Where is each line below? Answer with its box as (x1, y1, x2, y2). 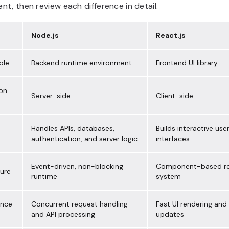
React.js (156, 31, 186, 40)
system (156, 172, 181, 181)
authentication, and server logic (31, 134, 138, 144)
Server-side (31, 91, 71, 101)
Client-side (156, 91, 193, 101)
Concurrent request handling (31, 199, 128, 209)
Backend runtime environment (31, 58, 132, 68)
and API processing (31, 210, 95, 219)
